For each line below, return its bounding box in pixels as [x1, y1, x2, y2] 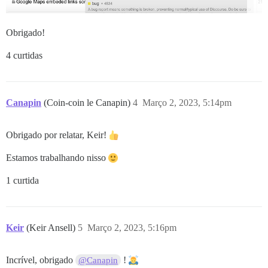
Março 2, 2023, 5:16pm [87, 222, 176, 233]
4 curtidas [6, 50, 42, 60]
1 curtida [6, 175, 39, 185]
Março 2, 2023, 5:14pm [142, 97, 232, 108]
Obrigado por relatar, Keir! [6, 129, 109, 140]
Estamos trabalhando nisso [6, 152, 108, 163]
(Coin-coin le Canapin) [44, 97, 133, 108]
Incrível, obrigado [6, 254, 75, 265]
